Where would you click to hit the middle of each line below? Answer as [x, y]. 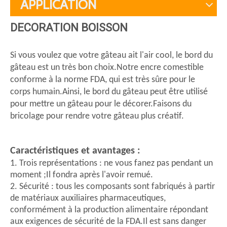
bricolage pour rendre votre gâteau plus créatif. [97, 116]
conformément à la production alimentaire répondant [109, 210]
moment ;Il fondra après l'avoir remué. [82, 175]
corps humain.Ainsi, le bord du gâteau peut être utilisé [109, 92]
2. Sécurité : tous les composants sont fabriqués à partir [112, 187]
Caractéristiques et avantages [72, 151]
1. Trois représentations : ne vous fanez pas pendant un [111, 163]
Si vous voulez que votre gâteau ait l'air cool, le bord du [111, 55]
